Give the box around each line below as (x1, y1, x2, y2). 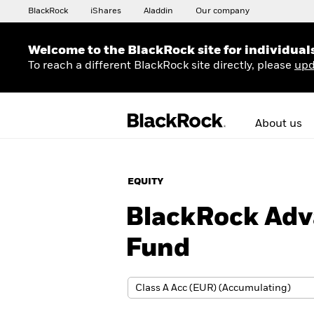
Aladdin (144, 7, 173, 15)
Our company (196, 7, 250, 15)
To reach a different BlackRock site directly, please (28, 60, 294, 71)
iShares (90, 7, 121, 15)
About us (255, 118, 302, 130)
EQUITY (128, 177, 163, 186)
